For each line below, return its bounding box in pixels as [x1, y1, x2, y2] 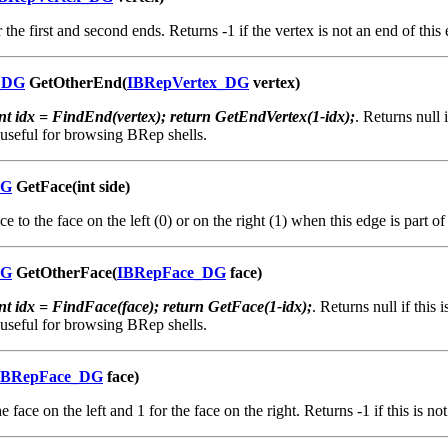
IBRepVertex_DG [127, 73, 249, 91]
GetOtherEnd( [25, 73, 127, 91]
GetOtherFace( [12, 263, 117, 281]
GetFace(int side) [12, 177, 130, 195]
